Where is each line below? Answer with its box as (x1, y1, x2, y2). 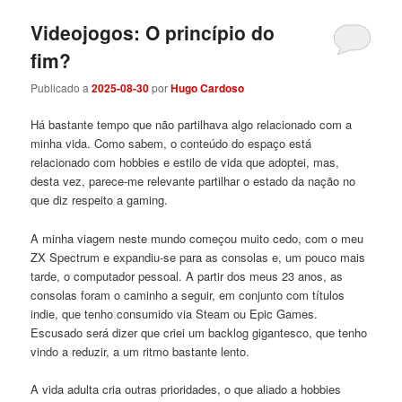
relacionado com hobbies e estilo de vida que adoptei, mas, (31, 153, 340, 171)
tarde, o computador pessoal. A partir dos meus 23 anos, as (31, 267, 344, 284)
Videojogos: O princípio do (31, 18, 275, 46)
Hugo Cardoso (170, 80, 245, 97)
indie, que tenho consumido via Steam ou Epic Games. (31, 304, 319, 322)
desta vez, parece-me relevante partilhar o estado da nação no (31, 172, 356, 190)
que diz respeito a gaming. (31, 191, 169, 209)
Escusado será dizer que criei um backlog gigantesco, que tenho (31, 323, 368, 341)
